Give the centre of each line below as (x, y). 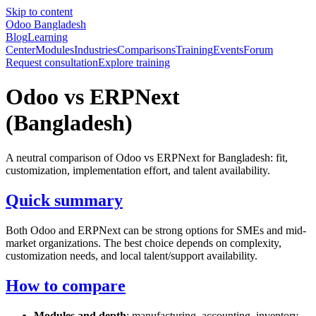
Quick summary (64, 200)
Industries (96, 50)
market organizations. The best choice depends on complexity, (144, 243)
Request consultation (52, 62)
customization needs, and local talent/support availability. (132, 255)
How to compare (66, 285)
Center (20, 50)
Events (228, 50)
